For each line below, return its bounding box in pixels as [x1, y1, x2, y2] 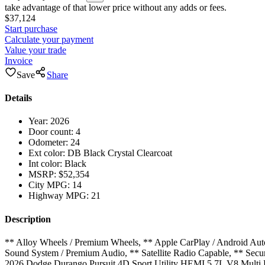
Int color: [28, 159, 62, 169]
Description [5, 214, 51, 224]
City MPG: [28, 180, 70, 190]
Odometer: [28, 137, 68, 148]
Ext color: [28, 148, 65, 159]
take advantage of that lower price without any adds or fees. [5, 2, 227, 12]
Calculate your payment [5, 34, 93, 44]
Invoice [5, 55, 33, 66]
